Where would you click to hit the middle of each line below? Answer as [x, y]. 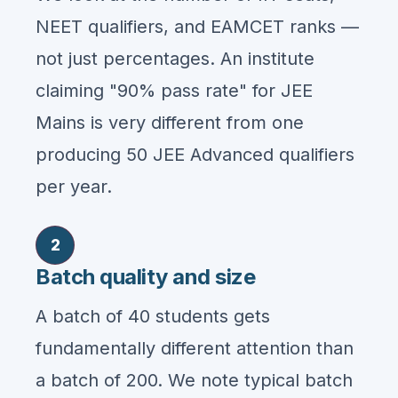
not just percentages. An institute [175, 59]
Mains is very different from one [170, 123]
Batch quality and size [146, 277]
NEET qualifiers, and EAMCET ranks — [197, 27]
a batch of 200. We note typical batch [194, 380]
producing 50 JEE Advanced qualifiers [195, 155]
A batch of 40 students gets [153, 316]
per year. [74, 187]
